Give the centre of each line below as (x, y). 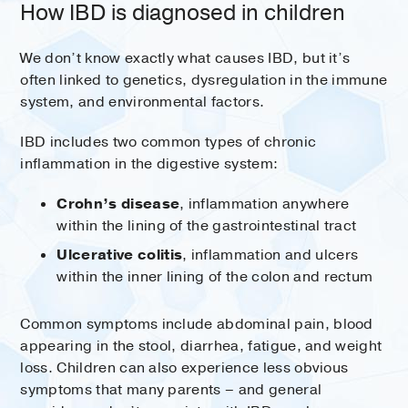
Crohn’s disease (118, 204)
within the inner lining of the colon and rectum (215, 276)
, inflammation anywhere (265, 204)
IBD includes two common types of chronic (168, 142)
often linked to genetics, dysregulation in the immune (204, 80)
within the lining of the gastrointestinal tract (207, 225)
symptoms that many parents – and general (171, 389)
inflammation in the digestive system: (149, 163)
